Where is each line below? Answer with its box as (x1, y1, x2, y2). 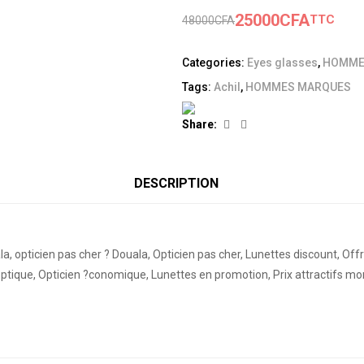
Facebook (232, 116, 281, 130)
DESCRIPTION (133, 175, 219, 192)
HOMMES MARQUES (245, 80, 351, 93)
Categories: (182, 55, 247, 69)
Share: (182, 117, 217, 131)
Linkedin (246, 116, 288, 130)
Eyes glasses (247, 55, 318, 69)
